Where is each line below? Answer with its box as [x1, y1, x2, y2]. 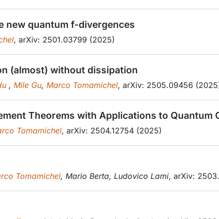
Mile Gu [14, 80, 42, 90]
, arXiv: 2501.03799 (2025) [14, 35, 115, 45]
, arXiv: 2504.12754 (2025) [62, 126, 162, 136]
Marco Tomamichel [46, 80, 118, 90]
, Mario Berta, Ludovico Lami [61, 171, 169, 181]
